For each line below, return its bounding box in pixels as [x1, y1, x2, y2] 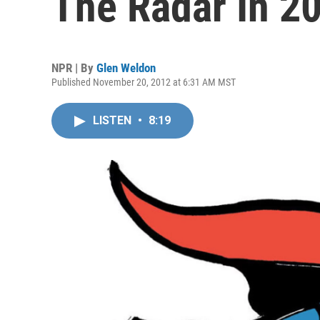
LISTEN [93, 114, 134, 127]
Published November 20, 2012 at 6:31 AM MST [51, 76, 236, 88]
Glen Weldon [96, 61, 156, 75]
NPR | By [51, 61, 96, 75]
